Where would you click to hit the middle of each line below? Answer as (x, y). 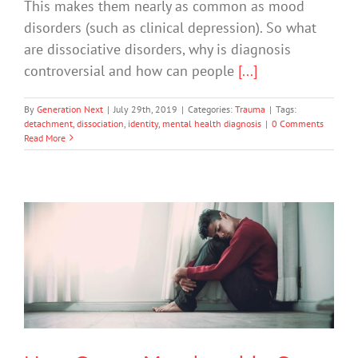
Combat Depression (179, 284)
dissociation (100, 123)
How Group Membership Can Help (179, 265)
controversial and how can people (131, 70)
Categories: (211, 109)
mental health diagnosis (212, 123)
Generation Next (70, 109)
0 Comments (298, 123)
